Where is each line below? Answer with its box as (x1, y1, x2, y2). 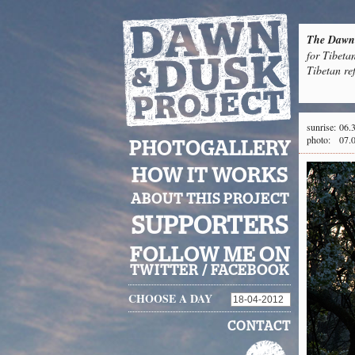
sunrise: (307, 120, 336, 133)
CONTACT (227, 320, 291, 333)
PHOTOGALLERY (128, 139, 291, 159)
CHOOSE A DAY (128, 290, 212, 307)
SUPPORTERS (131, 214, 288, 239)
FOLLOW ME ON (129, 245, 290, 265)
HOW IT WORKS (131, 166, 288, 186)
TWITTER (130, 264, 199, 278)
